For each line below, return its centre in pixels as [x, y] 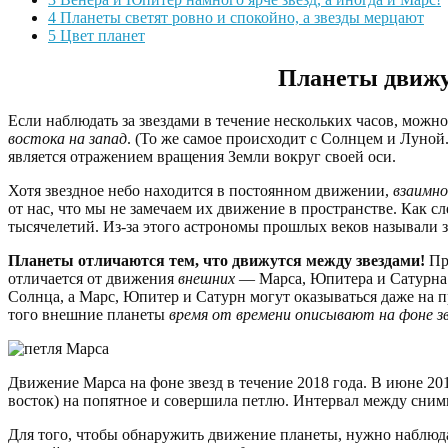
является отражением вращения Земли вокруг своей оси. [202, 157]
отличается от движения [93, 279]
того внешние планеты [88, 315]
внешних [206, 279]
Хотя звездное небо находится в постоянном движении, [200, 191]
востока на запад [67, 139]
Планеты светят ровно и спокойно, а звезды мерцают [240, 18]
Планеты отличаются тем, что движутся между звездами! [216, 261]
